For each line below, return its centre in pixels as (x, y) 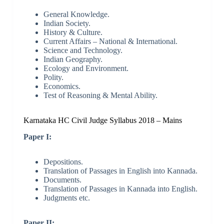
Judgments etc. (66, 197)
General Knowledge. (76, 14)
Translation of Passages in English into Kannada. (120, 170)
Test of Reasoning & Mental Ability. (100, 95)
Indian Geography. (73, 59)
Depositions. (63, 161)
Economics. (62, 86)
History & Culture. (73, 32)
